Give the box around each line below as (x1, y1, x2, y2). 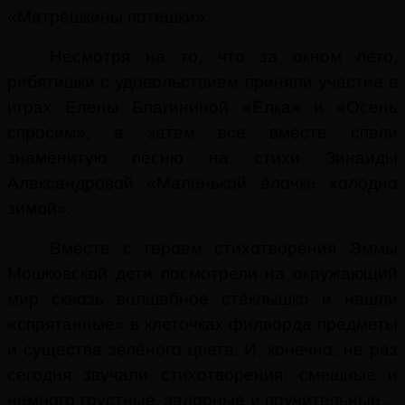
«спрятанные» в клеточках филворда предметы (7, 314, 398, 334)
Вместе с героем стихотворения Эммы (50, 238, 398, 258)
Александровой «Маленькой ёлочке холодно (7, 173, 398, 193)
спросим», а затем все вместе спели (7, 122, 398, 142)
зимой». (7, 198, 71, 218)
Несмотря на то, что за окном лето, (50, 46, 398, 66)
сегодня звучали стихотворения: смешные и (7, 364, 398, 384)
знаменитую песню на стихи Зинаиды (7, 147, 398, 167)
